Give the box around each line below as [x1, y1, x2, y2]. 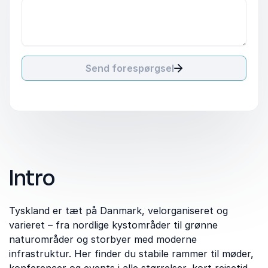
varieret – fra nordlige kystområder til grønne [9, 219, 218, 231]
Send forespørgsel [86, 62, 174, 74]
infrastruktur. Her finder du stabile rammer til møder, [9, 248, 254, 260]
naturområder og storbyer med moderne [9, 233, 197, 245]
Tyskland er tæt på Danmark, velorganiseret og [9, 205, 228, 217]
